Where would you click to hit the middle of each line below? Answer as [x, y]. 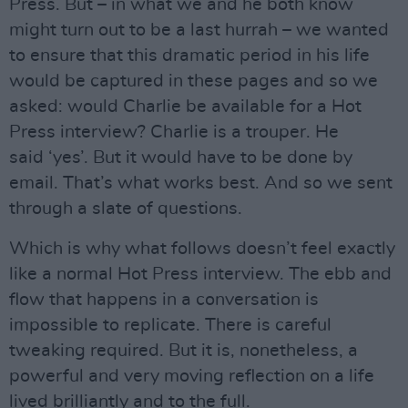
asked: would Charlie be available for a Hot [185, 107]
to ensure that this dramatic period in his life [189, 56]
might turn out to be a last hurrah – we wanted [199, 30]
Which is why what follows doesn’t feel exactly [202, 249]
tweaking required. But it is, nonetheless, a [184, 351]
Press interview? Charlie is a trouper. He [174, 132]
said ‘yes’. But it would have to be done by [181, 158]
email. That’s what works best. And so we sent [201, 183]
